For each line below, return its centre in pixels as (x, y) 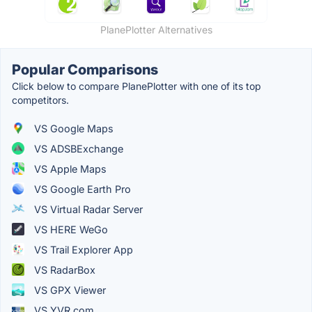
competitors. (40, 100)
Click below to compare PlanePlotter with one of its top (136, 86)
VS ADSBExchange (77, 148)
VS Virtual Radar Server (87, 209)
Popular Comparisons (85, 69)
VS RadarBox (63, 270)
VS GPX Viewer (69, 290)
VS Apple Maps (69, 169)
